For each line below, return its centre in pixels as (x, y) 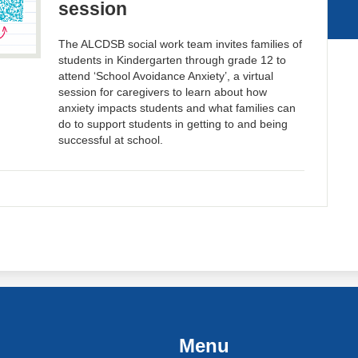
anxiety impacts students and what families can (177, 108)
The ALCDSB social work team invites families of (181, 44)
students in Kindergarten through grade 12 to (173, 60)
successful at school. (111, 140)
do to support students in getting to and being (173, 124)
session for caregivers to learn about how (163, 92)
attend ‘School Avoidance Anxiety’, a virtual (166, 76)
